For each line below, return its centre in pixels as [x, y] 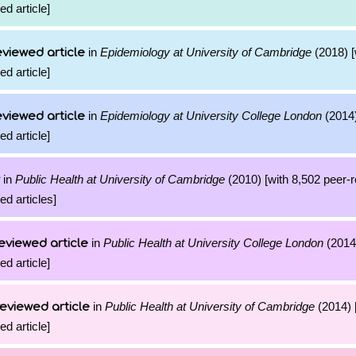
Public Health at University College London [213, 243]
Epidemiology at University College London [211, 116]
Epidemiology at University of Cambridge [206, 52]
